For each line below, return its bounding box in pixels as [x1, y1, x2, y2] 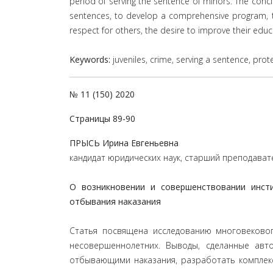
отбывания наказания [69, 196, 161, 207]
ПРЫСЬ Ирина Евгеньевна [69, 137, 179, 149]
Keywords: [69, 54, 110, 65]
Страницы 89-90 [69, 113, 135, 124]
